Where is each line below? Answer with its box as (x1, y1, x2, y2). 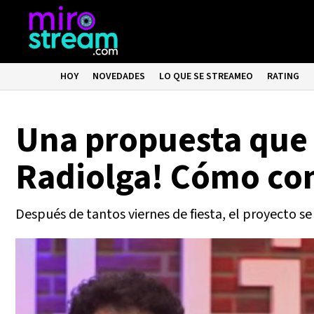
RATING (267, 69, 300, 83)
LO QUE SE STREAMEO (159, 69, 254, 83)
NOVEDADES (93, 69, 146, 83)
